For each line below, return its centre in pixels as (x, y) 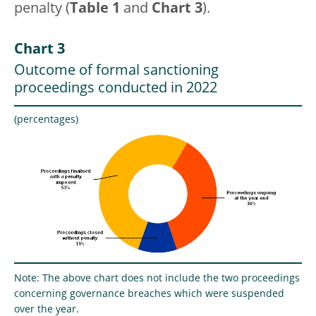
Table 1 (95, 10)
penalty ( (42, 10)
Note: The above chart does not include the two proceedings (157, 279)
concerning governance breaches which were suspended (149, 294)
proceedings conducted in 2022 (116, 89)
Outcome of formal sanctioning (116, 72)
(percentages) (46, 120)
